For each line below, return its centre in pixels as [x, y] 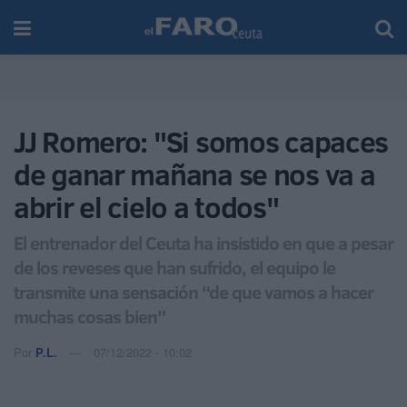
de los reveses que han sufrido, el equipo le [174, 267]
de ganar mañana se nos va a [194, 174]
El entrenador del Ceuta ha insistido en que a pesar [203, 242]
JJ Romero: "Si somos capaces [201, 142]
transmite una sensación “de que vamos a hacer [194, 291]
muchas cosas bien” [89, 316]
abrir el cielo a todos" [146, 207]
